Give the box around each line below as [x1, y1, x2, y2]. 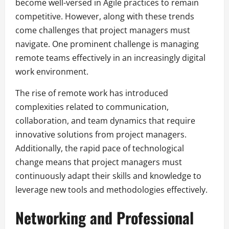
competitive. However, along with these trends [15, 11, 194, 22]
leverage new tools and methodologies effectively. [15, 184, 208, 196]
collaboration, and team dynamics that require [15, 115, 195, 127]
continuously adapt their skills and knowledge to [15, 170, 201, 182]
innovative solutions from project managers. [15, 129, 187, 141]
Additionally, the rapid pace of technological [15, 143, 184, 154]
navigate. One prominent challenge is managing [15, 38, 199, 50]
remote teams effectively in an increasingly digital [15, 52, 205, 64]
